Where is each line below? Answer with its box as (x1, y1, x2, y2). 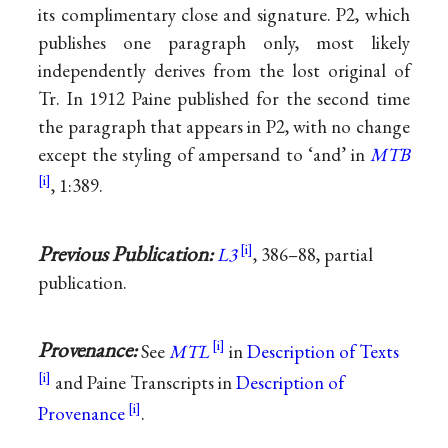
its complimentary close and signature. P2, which (38, 2, 410, 28)
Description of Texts (247, 338, 400, 364)
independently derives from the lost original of (38, 58, 410, 84)
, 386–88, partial (253, 241, 374, 267)
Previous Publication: (38, 239, 218, 267)
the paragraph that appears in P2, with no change (38, 114, 410, 140)
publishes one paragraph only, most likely (38, 30, 410, 56)
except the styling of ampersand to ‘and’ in (38, 142, 370, 168)
